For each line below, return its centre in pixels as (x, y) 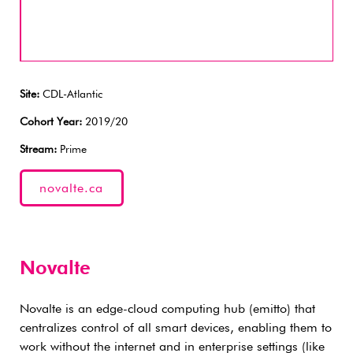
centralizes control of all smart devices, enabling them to (176, 328)
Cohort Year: (51, 122)
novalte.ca (72, 189)
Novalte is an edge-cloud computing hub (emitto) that (167, 309)
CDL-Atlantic (71, 95)
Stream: (38, 150)
